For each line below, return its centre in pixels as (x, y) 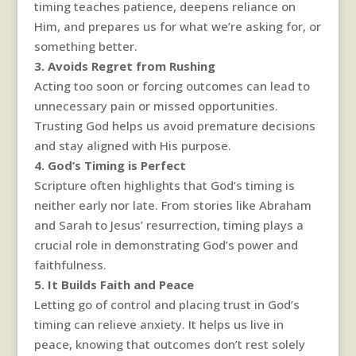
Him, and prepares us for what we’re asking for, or (177, 26)
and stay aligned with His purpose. (132, 145)
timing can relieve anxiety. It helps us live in (159, 324)
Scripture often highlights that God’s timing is (164, 185)
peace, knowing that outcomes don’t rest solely (169, 344)
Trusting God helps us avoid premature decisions (174, 125)
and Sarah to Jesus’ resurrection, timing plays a (168, 224)
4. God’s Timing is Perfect (110, 165)
